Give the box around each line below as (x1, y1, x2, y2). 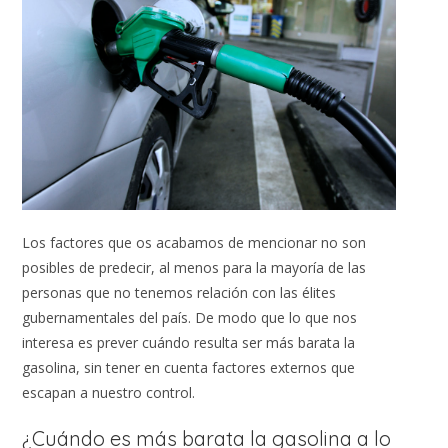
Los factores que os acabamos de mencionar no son (22, 232, 367, 252)
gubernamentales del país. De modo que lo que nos (22, 307, 358, 327)
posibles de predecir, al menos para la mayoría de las (22, 257, 367, 277)
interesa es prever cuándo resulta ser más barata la (22, 332, 356, 352)
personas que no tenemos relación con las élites (22, 282, 337, 302)
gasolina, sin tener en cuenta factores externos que (22, 357, 356, 377)
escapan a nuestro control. (22, 382, 196, 402)
